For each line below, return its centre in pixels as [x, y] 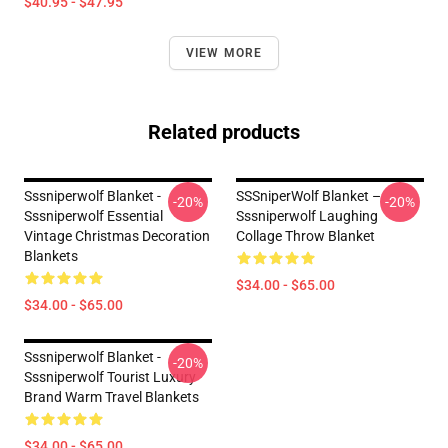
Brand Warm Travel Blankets [111, 397]
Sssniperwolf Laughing [307, 216]
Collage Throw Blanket [305, 236]
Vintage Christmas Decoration [117, 236]
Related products [224, 132]
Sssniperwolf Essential [93, 216]
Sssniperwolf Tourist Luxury [110, 377]
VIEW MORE [224, 53]
